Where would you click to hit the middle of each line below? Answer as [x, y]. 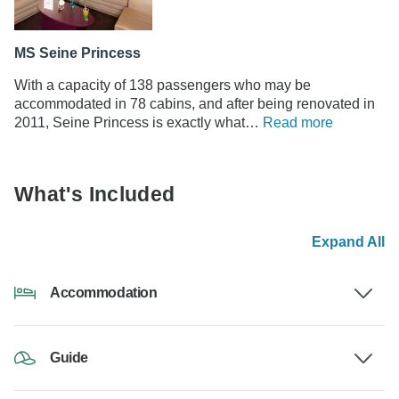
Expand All [348, 242]
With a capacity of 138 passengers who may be [163, 85]
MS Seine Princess [77, 53]
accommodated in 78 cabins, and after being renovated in [195, 104]
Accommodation [104, 293]
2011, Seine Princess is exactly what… [138, 123]
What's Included [95, 195]
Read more [298, 123]
